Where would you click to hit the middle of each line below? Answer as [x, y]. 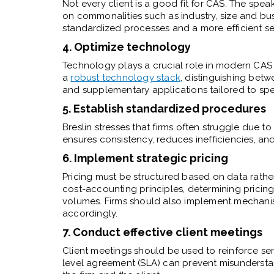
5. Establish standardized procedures [164, 108]
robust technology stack [126, 77]
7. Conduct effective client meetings [162, 232]
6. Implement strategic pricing [145, 158]
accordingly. [90, 213]
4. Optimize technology [127, 46]
